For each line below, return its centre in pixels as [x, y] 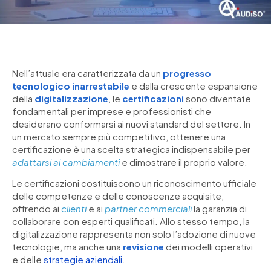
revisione [143, 247]
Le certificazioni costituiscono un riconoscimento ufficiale [134, 183]
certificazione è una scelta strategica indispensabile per [131, 149]
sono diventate [217, 99]
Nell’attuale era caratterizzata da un [87, 73]
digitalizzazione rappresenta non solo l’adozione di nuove [134, 234]
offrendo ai [37, 209]
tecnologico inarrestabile [71, 86]
